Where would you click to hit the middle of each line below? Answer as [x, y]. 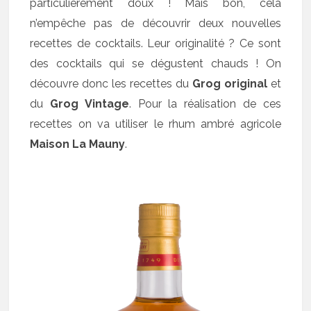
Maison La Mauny [78, 144]
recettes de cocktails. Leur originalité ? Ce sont [155, 43]
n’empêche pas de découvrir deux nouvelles [155, 23]
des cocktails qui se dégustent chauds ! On [155, 63]
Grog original [229, 83]
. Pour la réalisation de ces [205, 103]
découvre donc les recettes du [111, 83]
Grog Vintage [90, 103]
